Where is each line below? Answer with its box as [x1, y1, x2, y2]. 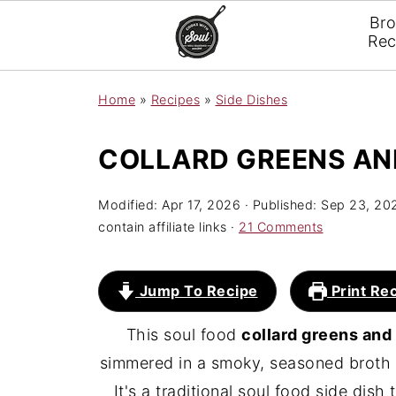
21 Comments [239, 219, 324, 234]
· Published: [240, 197, 321, 212]
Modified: [98, 197, 162, 212]
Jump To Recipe [135, 282, 258, 300]
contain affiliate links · [98, 219, 239, 234]
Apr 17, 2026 [162, 197, 240, 212]
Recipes [150, 92, 200, 107]
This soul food [126, 325, 241, 344]
